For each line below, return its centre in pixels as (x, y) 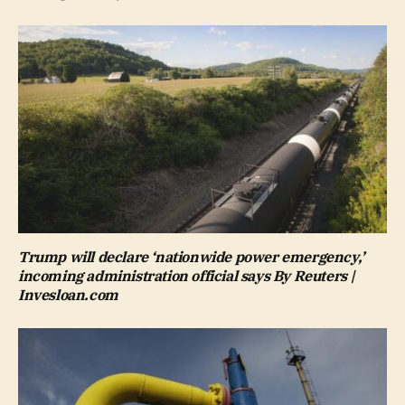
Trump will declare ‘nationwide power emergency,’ (191, 256)
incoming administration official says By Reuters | (187, 275)
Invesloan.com (68, 294)
